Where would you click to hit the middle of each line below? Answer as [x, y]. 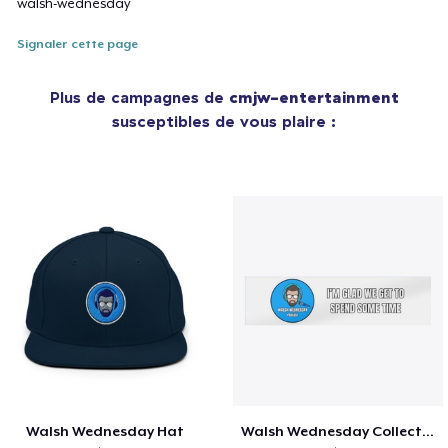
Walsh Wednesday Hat [105, 430]
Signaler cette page [78, 43]
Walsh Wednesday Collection [427, 430]
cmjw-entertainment [313, 96]
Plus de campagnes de [139, 96]
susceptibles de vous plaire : [224, 120]
